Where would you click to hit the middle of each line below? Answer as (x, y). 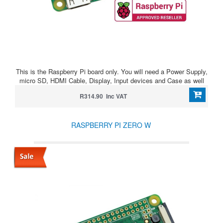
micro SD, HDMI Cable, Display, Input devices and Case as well (111, 80)
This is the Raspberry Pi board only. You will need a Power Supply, (111, 71)
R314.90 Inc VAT (103, 96)
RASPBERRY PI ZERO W (111, 125)
